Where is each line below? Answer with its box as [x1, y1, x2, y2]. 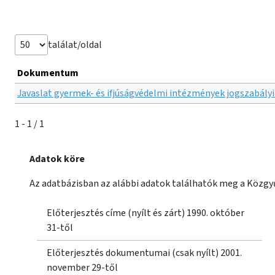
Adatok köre [29, 152, 85, 166]
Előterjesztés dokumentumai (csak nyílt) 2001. [47, 246, 242, 260]
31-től [47, 221, 73, 234]
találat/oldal [48, 38, 102, 52]
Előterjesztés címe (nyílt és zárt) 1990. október [47, 206, 244, 220]
